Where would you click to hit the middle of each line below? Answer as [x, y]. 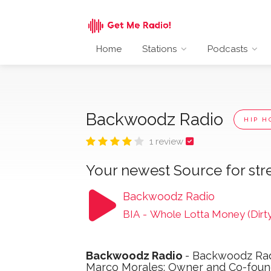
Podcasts [227, 49]
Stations [159, 49]
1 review [168, 141]
